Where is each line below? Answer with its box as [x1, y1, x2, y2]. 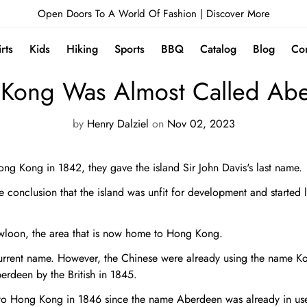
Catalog [199, 41, 236, 57]
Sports [114, 41, 145, 57]
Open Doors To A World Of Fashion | [37, 5, 206, 21]
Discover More [206, 5, 270, 21]
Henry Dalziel [86, 116, 149, 132]
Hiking [66, 41, 98, 57]
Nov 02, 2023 [167, 116, 235, 132]
